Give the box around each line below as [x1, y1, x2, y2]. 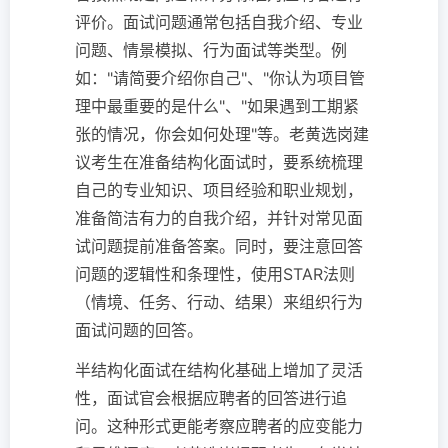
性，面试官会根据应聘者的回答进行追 [75, 388, 347, 409]
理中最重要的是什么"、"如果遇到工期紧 [75, 96, 359, 117]
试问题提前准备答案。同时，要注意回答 [75, 236, 363, 257]
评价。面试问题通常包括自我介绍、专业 [75, 12, 363, 33]
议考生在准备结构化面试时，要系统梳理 [75, 152, 363, 173]
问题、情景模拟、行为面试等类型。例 [75, 40, 347, 61]
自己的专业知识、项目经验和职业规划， [75, 180, 363, 201]
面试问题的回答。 [75, 320, 203, 341]
